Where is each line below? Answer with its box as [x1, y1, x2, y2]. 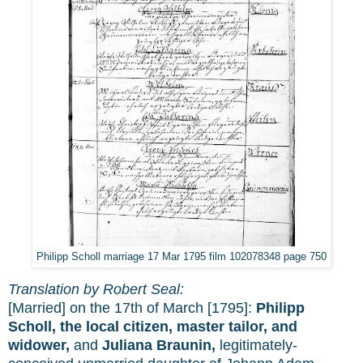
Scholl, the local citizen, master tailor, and [8, 318, 297, 335]
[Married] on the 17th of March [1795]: [8, 300, 256, 317]
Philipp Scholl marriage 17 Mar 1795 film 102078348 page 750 [36, 250, 327, 263]
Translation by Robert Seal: [8, 281, 184, 298]
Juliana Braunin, [102, 337, 216, 354]
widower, [8, 337, 70, 354]
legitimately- [216, 337, 297, 354]
